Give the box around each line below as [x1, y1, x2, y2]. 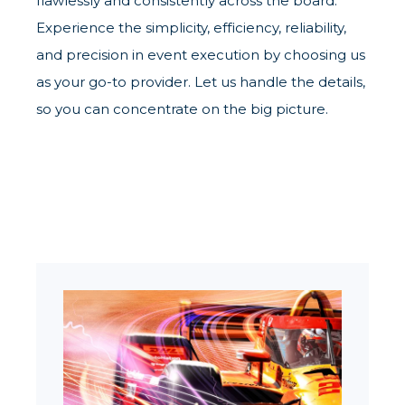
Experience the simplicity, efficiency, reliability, [36, 19, 346, 36]
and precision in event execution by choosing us [36, 46, 365, 63]
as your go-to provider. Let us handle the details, [36, 73, 365, 90]
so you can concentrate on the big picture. [36, 100, 328, 118]
